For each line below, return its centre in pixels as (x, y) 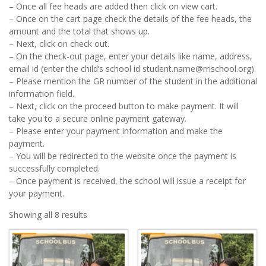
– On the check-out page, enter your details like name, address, (131, 56)
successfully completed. (54, 168)
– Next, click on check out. (59, 43)
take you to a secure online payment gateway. (98, 118)
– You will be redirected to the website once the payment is (123, 156)
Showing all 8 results (48, 214)
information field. (42, 93)
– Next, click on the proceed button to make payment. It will (124, 106)
